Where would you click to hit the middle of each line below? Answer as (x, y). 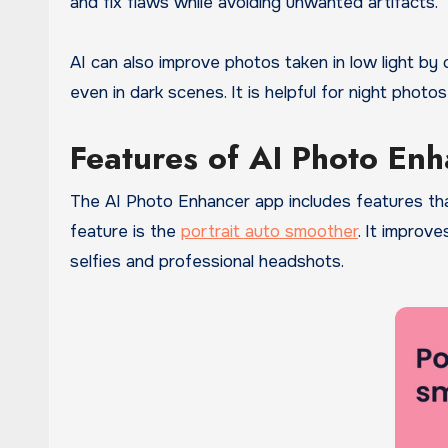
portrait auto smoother (269, 232)
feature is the (125, 232)
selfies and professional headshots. (207, 262)
